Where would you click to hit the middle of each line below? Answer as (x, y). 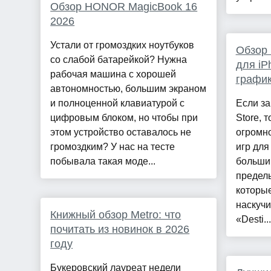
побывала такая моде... (103, 162)
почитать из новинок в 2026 (120, 230)
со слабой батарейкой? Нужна (119, 60)
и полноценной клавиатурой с (118, 103)
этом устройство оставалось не (121, 132)
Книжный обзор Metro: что (116, 215)
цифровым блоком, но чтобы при (124, 118)
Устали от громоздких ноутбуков (122, 45)
